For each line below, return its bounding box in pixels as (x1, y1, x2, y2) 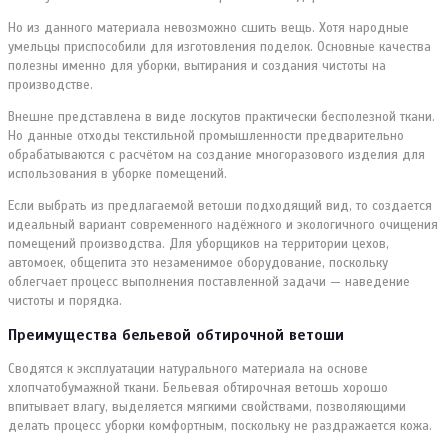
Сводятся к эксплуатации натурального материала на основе (8, 360, 368, 377)
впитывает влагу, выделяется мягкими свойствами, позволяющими (8, 398, 406, 415)
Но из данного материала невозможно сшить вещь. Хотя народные (8, 19, 409, 36)
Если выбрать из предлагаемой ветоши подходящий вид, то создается (8, 197, 436, 214)
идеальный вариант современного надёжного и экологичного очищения (8, 216, 438, 233)
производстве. (8, 76, 93, 93)
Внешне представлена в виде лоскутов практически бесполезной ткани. (8, 108, 435, 125)
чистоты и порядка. (8, 292, 122, 309)
